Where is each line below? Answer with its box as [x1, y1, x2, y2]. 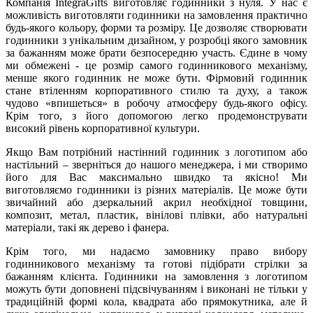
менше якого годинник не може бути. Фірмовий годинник [6, 71, 307, 84]
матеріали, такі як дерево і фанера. [6, 221, 169, 233]
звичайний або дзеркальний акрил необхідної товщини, [6, 196, 307, 208]
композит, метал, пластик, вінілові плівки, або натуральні [6, 208, 307, 221]
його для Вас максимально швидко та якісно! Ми [6, 170, 307, 183]
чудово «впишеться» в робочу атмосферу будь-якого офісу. [6, 96, 307, 109]
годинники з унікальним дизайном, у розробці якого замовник [6, 34, 307, 46]
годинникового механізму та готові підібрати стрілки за [6, 257, 307, 270]
